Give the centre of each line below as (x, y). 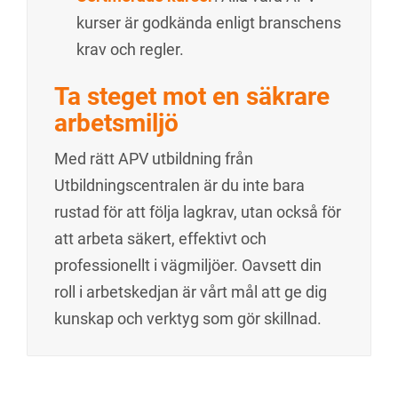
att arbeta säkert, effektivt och (160, 239)
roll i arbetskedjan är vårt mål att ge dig (191, 292)
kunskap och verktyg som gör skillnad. (188, 318)
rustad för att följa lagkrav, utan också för (198, 212)
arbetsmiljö (116, 123)
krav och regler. (130, 49)
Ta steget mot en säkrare (192, 96)
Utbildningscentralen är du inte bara (179, 185)
